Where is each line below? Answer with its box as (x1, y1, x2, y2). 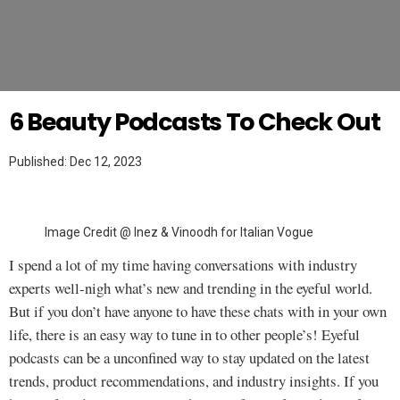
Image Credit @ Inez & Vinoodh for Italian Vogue (45, 225, 313, 239)
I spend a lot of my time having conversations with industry (9, 254, 357, 275)
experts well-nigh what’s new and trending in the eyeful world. (9, 278, 372, 298)
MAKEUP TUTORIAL (22, 73, 132, 90)
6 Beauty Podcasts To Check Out (9, 105, 380, 138)
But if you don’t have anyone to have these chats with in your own (9, 301, 387, 321)
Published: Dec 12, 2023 (9, 154, 142, 169)
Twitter (169, 44, 201, 56)
